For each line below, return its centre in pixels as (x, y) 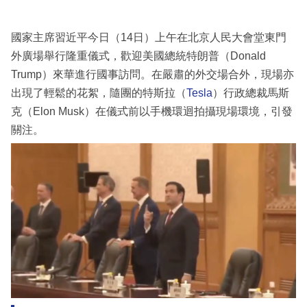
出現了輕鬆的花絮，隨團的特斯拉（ (99, 93)
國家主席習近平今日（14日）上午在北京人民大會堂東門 (149, 38)
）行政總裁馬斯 (251, 93)
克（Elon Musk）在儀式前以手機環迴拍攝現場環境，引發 (152, 112)
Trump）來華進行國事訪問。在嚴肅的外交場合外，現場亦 (152, 75)
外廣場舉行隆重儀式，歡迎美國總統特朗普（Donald (138, 56)
